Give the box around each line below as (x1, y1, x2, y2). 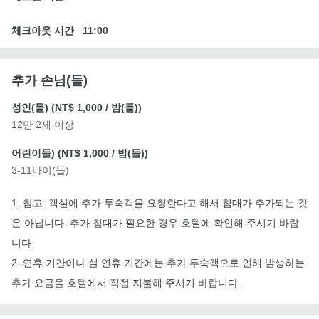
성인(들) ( (11, 101, 55, 113)
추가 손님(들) (11, 73, 88, 88)
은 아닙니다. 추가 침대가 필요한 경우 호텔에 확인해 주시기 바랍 (11, 216, 299, 229)
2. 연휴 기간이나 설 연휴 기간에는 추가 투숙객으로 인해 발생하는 (11, 256, 305, 268)
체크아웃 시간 (11, 24, 74, 36)
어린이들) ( (11, 147, 61, 159)
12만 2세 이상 (11, 118, 74, 130)
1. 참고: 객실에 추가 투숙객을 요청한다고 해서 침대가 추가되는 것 (11, 197, 308, 209)
